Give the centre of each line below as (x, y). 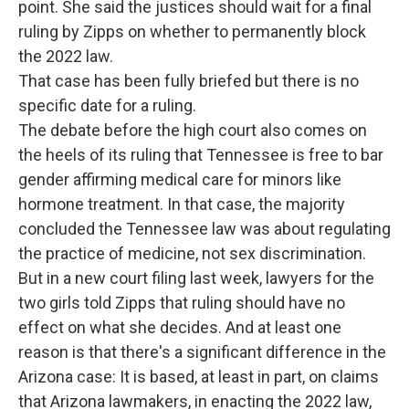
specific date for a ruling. (107, 105)
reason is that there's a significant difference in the (202, 352)
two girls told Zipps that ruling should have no (182, 303)
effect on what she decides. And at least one (180, 327)
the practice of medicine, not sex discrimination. (192, 253)
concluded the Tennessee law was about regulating (204, 229)
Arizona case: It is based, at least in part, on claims (199, 377)
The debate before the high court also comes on (193, 130)
